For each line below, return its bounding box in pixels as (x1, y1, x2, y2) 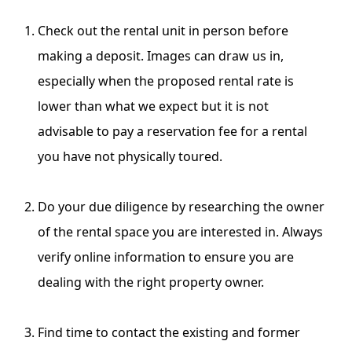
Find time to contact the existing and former (38, 323, 300, 341)
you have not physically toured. (38, 147, 222, 165)
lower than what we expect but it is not (38, 97, 269, 115)
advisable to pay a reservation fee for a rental (38, 122, 307, 140)
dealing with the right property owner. (38, 273, 264, 291)
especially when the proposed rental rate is (38, 71, 294, 90)
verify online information (38, 247, 185, 266)
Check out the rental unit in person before (38, 21, 288, 39)
